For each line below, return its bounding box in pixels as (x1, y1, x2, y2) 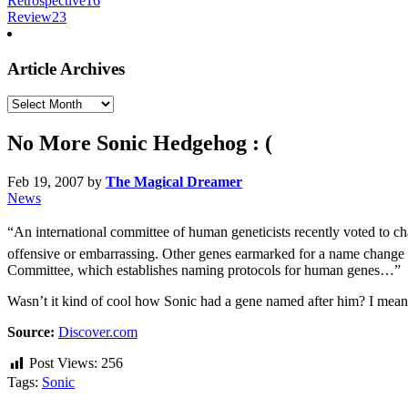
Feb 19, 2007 (7, 174, 84, 190)
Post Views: (29, 355, 97, 372)
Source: (7, 324, 55, 341)
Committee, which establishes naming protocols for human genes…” (7, 262, 401, 279)
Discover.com (58, 324, 138, 341)
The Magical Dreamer (106, 174, 242, 190)
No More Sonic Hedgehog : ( (7, 131, 272, 156)
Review (7, 9, 52, 25)
